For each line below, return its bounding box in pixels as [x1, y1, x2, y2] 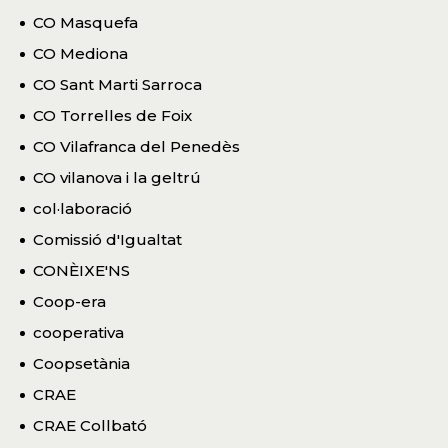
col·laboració [33, 198, 132, 218]
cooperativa [33, 322, 124, 342]
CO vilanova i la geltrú [33, 167, 201, 187]
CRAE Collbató [33, 415, 147, 435]
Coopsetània [33, 353, 130, 373]
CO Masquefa [33, 12, 138, 32]
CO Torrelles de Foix [33, 105, 192, 125]
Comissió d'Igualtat [33, 229, 182, 249]
